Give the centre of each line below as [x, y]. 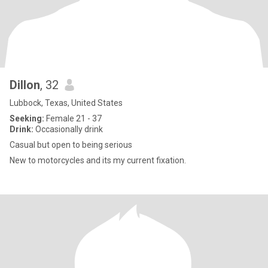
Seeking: [27, 118]
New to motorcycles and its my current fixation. [98, 160]
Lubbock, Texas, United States [66, 103]
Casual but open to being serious [71, 145]
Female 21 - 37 [73, 118]
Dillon [25, 85]
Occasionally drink [68, 129]
